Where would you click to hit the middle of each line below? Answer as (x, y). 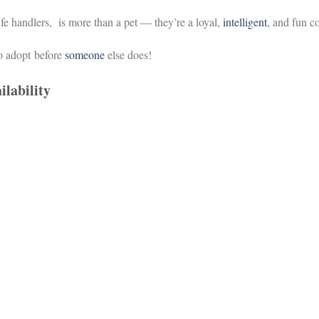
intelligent (245, 22)
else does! (129, 54)
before (48, 54)
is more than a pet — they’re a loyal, (139, 22)
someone (85, 54)
